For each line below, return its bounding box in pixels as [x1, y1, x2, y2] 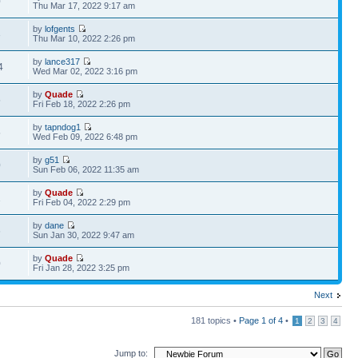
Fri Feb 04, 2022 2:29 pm [33, 197, 131, 207]
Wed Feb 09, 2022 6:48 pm [33, 131, 138, 141]
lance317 [45, 56, 81, 66]
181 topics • [191, 315, 239, 325]
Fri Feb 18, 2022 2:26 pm [33, 98, 131, 109]
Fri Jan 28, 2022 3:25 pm [33, 262, 130, 272]
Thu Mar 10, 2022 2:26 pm [33, 33, 136, 43]
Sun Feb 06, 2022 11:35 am [33, 164, 140, 174]
